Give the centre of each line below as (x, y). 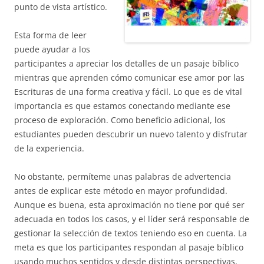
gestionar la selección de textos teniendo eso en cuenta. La (131, 233)
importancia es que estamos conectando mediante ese (122, 105)
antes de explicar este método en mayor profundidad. (121, 190)
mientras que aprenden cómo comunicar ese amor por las (129, 77)
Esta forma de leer (50, 35)
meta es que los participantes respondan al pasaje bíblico (129, 247)
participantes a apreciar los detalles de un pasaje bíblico (126, 63)
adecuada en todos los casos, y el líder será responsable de (132, 219)
